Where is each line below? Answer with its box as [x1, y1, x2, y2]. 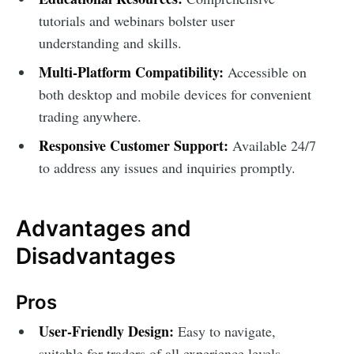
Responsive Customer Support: [38, 134, 228, 156]
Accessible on [223, 62, 307, 81]
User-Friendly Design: [38, 321, 174, 342]
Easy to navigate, [173, 322, 276, 341]
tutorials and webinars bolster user [38, 10, 235, 30]
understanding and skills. [38, 32, 182, 52]
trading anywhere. [38, 106, 141, 126]
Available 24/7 [228, 135, 316, 155]
